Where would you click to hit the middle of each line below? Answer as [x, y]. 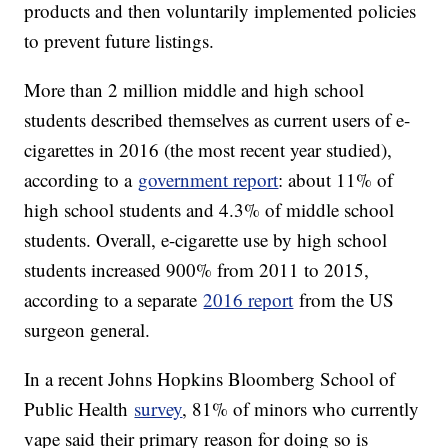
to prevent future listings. [119, 41]
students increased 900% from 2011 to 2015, [197, 270]
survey [158, 409]
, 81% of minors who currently [301, 409]
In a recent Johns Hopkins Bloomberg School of [210, 379]
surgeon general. [87, 330]
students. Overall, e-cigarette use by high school [206, 240]
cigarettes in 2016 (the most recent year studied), [208, 150]
